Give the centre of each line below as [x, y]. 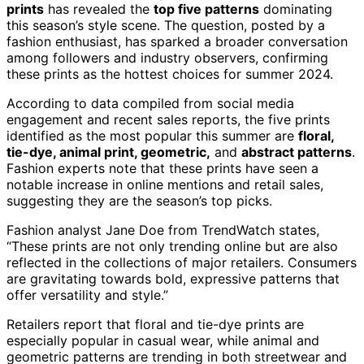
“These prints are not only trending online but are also [172, 246]
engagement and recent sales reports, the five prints [168, 119]
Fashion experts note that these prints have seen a [162, 168]
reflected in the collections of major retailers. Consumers [182, 262]
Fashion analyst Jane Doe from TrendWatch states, [163, 230]
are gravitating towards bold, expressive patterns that [173, 278]
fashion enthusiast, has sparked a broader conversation [177, 41]
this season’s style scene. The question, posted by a [166, 25]
